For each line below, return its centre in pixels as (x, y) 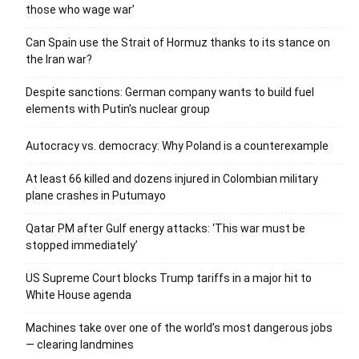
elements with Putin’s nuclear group (118, 109)
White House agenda (79, 294)
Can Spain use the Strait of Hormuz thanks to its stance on (178, 42)
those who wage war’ (80, 9)
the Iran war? (59, 59)
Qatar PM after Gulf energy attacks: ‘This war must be (165, 228)
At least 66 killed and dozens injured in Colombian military (172, 178)
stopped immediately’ (82, 245)
